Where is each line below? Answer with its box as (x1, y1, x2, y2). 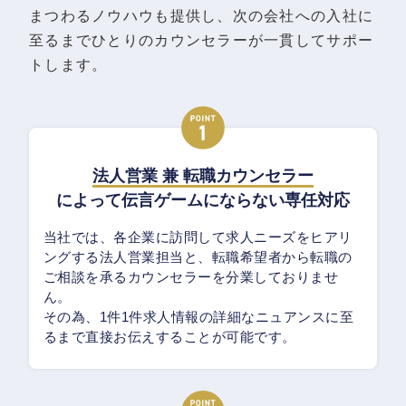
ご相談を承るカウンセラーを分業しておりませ (43, 269, 339, 285)
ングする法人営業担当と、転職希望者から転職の (43, 249, 353, 265)
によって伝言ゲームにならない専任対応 (56, 191, 350, 209)
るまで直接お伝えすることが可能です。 (43, 329, 296, 344)
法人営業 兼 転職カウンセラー (92, 167, 314, 185)
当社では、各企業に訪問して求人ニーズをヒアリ (43, 229, 353, 245)
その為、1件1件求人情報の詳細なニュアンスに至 (43, 309, 354, 324)
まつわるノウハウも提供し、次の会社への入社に (29, 8, 374, 24)
